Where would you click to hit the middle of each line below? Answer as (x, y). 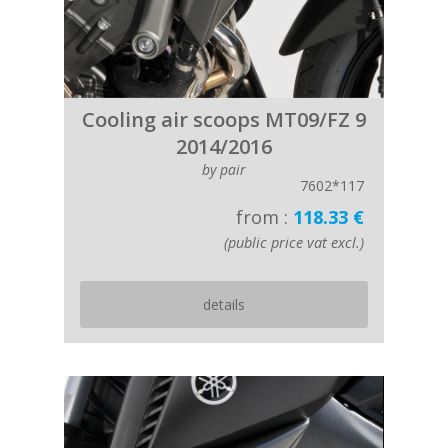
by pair (224, 169)
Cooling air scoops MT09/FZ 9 (224, 119)
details (224, 304)
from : (264, 217)
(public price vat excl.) (294, 242)
